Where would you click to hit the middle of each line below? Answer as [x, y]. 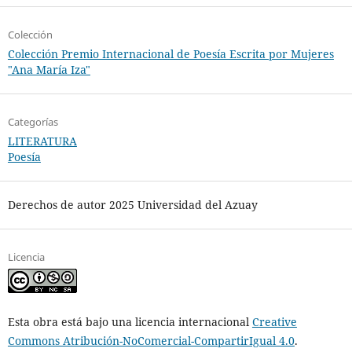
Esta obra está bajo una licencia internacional [130, 322]
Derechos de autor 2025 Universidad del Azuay [132, 205]
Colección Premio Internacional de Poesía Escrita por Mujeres [170, 54]
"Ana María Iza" [49, 70]
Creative [274, 322]
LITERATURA [42, 141]
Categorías [33, 122]
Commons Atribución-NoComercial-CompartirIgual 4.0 [151, 341]
